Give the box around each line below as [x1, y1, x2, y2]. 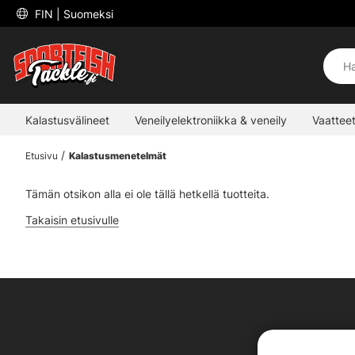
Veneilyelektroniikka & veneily [135, 113, 287, 127]
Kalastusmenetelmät [68, 150, 166, 162]
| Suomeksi [56, 6, 113, 21]
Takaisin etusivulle [25, 213, 119, 227]
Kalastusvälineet [25, 113, 109, 127]
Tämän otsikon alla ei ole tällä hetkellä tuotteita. [25, 187, 269, 200]
